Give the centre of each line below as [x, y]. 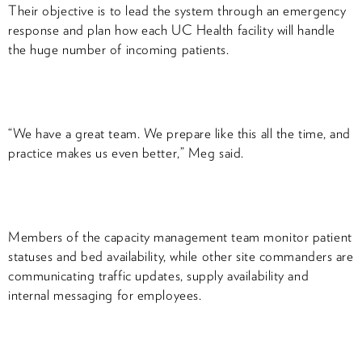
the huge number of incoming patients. [119, 49]
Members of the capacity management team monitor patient [180, 236]
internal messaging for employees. [105, 295]
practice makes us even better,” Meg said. [126, 152]
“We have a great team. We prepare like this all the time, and [179, 133]
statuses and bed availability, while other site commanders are [181, 256]
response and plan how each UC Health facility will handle [172, 29]
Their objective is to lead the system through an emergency [177, 10]
